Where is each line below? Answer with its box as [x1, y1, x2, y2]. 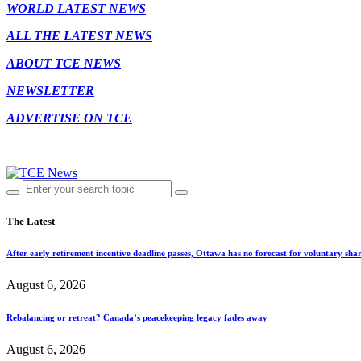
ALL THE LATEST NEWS [6, 28, 152, 43]
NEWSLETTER [6, 83, 94, 98]
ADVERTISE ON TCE [6, 110, 132, 125]
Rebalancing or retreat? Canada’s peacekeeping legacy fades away [6, 312, 268, 322]
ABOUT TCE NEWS [6, 56, 121, 70]
